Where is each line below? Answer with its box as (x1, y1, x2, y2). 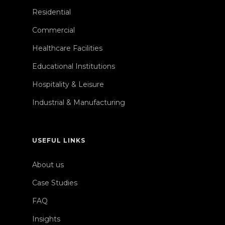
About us (32, 160, 64, 169)
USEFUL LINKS (32, 137, 85, 144)
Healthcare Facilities (32, 44, 102, 53)
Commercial (32, 26, 75, 35)
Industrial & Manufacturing (32, 98, 125, 107)
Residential (32, 8, 71, 17)
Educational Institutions (32, 62, 115, 71)
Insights (32, 214, 60, 223)
